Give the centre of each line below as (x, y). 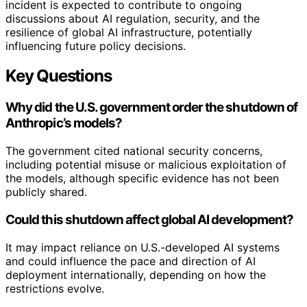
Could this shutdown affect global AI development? (150, 219)
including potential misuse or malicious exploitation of (146, 165)
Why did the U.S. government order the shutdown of (152, 108)
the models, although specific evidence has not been (142, 179)
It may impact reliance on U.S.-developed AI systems (143, 247)
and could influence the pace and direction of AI (131, 261)
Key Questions (59, 76)
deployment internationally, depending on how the (136, 274)
